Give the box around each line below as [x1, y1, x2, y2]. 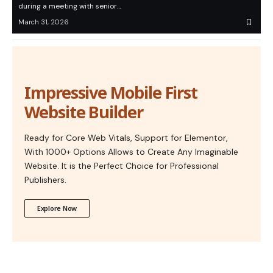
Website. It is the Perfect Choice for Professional [24, 160, 219, 172]
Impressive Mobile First [24, 81, 198, 104]
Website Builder [24, 101, 143, 124]
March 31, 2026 [18, 18, 69, 27]
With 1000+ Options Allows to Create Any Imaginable [24, 146, 238, 158]
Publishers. [24, 174, 66, 186]
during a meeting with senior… [18, 1, 121, 12]
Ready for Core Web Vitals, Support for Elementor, [24, 132, 228, 144]
